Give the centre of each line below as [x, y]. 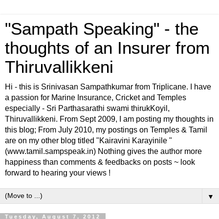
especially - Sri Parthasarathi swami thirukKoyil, [87, 108]
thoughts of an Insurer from [107, 48]
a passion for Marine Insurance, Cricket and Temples [96, 98]
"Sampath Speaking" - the [102, 29]
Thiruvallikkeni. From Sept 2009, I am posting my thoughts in [109, 119]
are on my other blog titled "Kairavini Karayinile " [88, 141]
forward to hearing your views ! [58, 173]
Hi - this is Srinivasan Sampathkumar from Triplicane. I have [108, 87]
